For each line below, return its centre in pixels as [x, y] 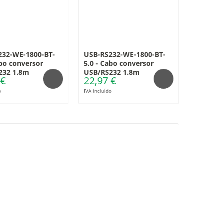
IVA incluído [97, 91]
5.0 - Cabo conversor [118, 63]
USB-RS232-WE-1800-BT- [124, 54]
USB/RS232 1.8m [111, 72]
